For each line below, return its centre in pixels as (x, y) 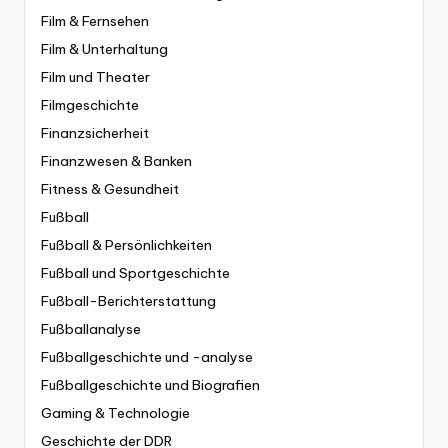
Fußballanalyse (91, 328)
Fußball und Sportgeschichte (135, 272)
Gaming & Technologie (115, 412)
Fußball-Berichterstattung (128, 300)
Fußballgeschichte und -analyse (147, 356)
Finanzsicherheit (95, 132)
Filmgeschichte (90, 104)
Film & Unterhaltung (104, 48)
